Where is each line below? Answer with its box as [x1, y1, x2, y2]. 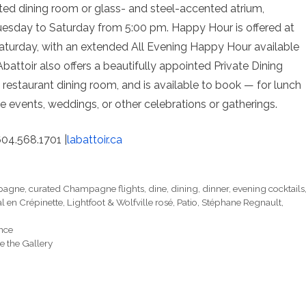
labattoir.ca [67, 133, 122, 147]
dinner [202, 183, 229, 195]
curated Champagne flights [29, 183, 145, 195]
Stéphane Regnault [201, 197, 281, 208]
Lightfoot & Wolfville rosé [67, 197, 173, 208]
